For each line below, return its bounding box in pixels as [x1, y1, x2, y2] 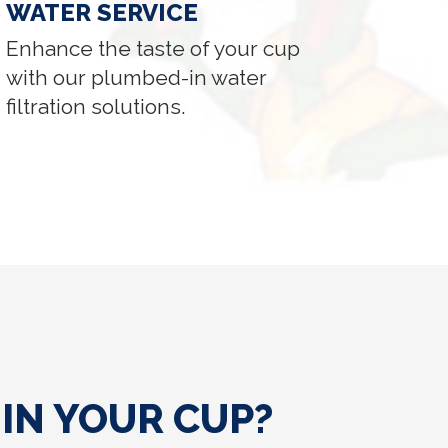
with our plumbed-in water [6, 64, 268, 90]
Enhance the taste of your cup [6, 35, 301, 61]
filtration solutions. [6, 93, 187, 119]
